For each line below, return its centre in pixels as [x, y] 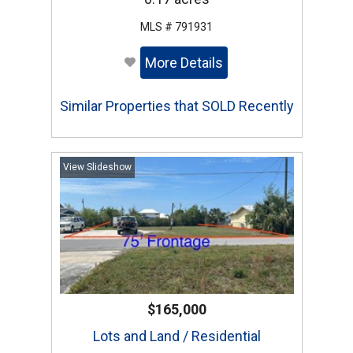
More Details [184, 63]
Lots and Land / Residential [176, 336]
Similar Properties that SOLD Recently [176, 106]
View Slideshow [97, 167]
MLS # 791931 [176, 27]
